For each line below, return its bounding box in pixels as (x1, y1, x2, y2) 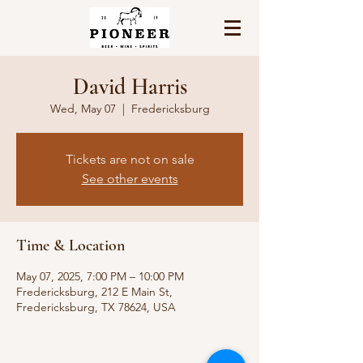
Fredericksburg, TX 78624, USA (16, 300, 176, 314)
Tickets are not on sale (65, 152, 194, 167)
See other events (81, 171, 178, 186)
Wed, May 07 (49, 101, 116, 116)
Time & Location (16, 236, 125, 255)
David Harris (72, 73, 187, 100)
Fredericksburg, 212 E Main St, (16, 284, 173, 299)
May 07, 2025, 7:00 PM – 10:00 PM (16, 269, 184, 284)
